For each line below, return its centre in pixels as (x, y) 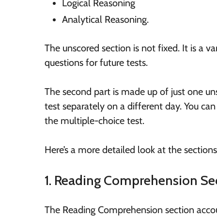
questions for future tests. (96, 63)
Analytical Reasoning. (105, 19)
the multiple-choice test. (94, 121)
